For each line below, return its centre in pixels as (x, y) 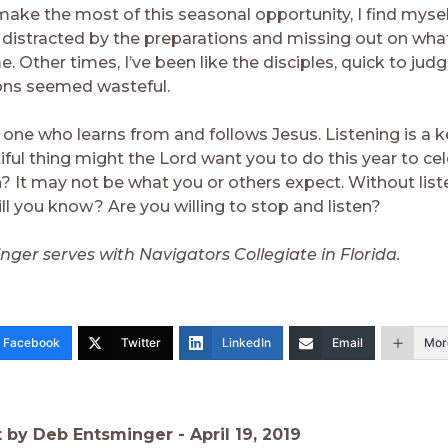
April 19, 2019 (245, 435)
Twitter (141, 342)
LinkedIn (246, 342)
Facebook (31, 342)
